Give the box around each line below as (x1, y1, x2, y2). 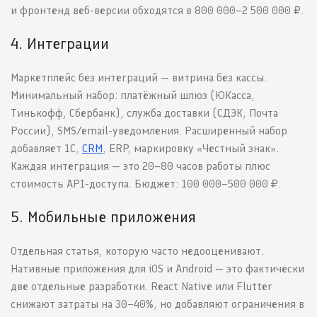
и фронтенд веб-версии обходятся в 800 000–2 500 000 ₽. (11, 4, 304, 18)
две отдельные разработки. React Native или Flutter (11, 279, 272, 294)
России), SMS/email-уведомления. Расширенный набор (11, 124, 287, 138)
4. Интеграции (11, 34, 109, 54)
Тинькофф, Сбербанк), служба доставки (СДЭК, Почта (11, 106, 278, 120)
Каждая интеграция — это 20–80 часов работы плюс (11, 159, 270, 173)
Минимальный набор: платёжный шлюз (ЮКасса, (11, 88, 255, 103)
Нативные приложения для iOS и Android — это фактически (11, 262, 304, 276)
